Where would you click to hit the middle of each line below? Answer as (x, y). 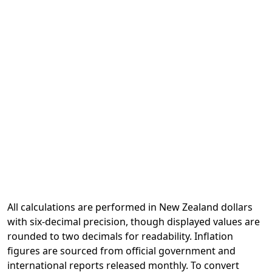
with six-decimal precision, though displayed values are (134, 222)
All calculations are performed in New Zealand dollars (130, 207)
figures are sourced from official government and (121, 251)
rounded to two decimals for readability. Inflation (120, 236)
